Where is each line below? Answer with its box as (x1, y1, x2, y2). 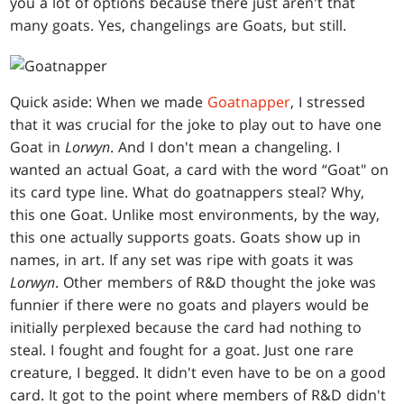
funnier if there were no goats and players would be (10, 295, 370, 316)
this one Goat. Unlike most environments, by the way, (10, 205, 381, 225)
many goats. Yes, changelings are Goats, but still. (10, 15, 347, 36)
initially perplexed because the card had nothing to (10, 317, 363, 338)
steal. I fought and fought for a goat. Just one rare (10, 340, 354, 361)
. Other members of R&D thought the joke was (55, 272, 377, 293)
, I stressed (290, 92, 366, 113)
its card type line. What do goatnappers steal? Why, (10, 182, 365, 203)
